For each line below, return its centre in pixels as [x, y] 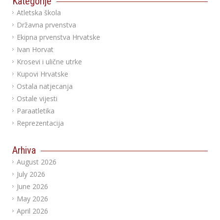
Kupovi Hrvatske [42, 74]
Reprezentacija [40, 123]
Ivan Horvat [35, 49]
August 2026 [37, 162]
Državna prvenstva [46, 25]
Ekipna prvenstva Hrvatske [58, 37]
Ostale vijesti [37, 98]
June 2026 [32, 186]
